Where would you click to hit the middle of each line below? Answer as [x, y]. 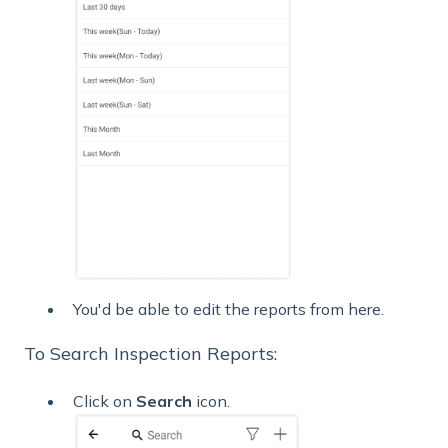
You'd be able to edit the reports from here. [228, 309]
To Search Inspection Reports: [150, 354]
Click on [104, 400]
